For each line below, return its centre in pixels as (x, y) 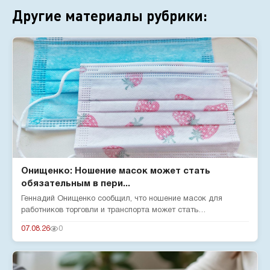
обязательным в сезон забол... (77, 222)
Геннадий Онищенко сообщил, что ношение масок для (122, 199)
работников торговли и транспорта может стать (110, 210)
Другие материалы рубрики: (110, 15)
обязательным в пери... (76, 184)
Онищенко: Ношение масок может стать (116, 171)
